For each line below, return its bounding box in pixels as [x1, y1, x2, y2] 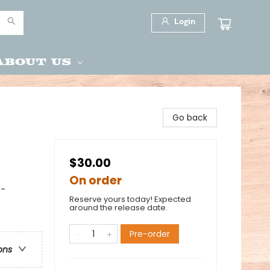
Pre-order [130, 228, 170, 240]
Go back [172, 111, 207, 124]
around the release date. [69, 202, 168, 213]
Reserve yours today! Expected [69, 193, 191, 205]
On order [69, 172, 122, 189]
